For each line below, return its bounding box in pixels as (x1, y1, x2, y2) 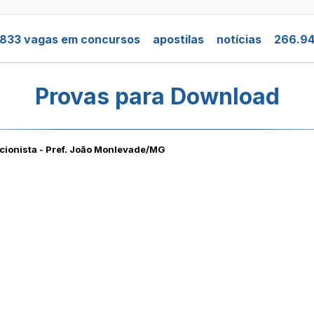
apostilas (153, 32, 204, 46)
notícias (217, 32, 261, 46)
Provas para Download (34, 83, 280, 110)
